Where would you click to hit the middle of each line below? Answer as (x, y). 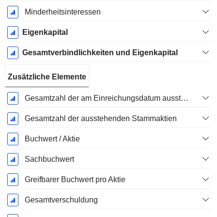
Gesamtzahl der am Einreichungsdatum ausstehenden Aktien (184, 98)
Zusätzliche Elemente (47, 77)
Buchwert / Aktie (52, 139)
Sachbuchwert (49, 159)
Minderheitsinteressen (62, 12)
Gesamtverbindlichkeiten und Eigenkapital (100, 53)
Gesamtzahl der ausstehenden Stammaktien (101, 119)
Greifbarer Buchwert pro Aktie (75, 180)
